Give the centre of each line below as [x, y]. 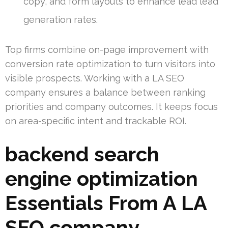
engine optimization [102, 178]
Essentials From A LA [106, 203]
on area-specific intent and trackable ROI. [96, 121]
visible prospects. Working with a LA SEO [95, 78]
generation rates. [61, 19]
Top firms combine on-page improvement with [107, 49]
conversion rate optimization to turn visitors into [110, 64]
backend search [82, 154]
